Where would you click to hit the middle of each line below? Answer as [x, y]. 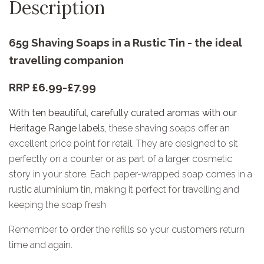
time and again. [41, 245]
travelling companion [67, 60]
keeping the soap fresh [57, 205]
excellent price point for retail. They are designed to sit [123, 144]
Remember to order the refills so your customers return [127, 230]
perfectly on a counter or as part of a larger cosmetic [121, 159]
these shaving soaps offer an [168, 128]
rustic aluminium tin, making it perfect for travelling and [124, 190]
